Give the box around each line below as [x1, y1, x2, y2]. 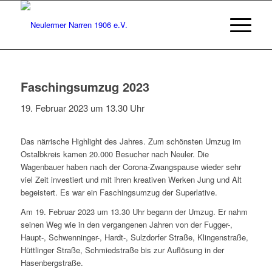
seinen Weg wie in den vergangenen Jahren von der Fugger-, [20, 218, 233, 230]
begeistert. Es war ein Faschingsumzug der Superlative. [20, 186, 217, 198]
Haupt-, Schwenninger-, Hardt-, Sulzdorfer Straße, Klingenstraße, [20, 231, 248, 243]
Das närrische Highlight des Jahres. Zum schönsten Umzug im [20, 135, 241, 147]
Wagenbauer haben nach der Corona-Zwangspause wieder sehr [20, 160, 241, 172]
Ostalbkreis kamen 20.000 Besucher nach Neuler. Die [20, 148, 209, 160]
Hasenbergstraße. [20, 256, 83, 268]
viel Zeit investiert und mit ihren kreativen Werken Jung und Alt [20, 173, 242, 185]
